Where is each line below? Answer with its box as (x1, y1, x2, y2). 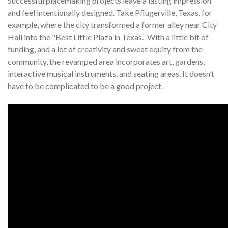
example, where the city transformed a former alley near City (8, 20, 217, 30)
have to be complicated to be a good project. (8, 81, 163, 91)
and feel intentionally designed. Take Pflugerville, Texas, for (8, 8, 212, 18)
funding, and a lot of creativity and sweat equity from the (8, 44, 203, 54)
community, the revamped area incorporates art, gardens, (8, 56, 205, 67)
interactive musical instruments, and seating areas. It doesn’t (8, 69, 214, 79)
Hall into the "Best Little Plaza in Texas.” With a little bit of (8, 32, 209, 42)
